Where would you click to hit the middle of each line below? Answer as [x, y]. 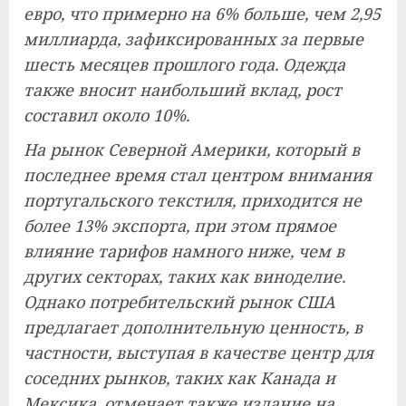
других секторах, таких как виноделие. [184, 276]
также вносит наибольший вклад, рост [183, 90]
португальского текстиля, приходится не [193, 200]
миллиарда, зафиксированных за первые [193, 39]
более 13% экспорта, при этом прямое [180, 226]
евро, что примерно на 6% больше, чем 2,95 [202, 14]
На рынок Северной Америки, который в [192, 150]
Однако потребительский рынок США [179, 302]
